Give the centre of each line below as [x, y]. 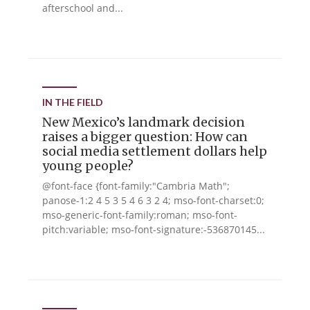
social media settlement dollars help [155, 151]
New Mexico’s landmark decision [144, 122]
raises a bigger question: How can [145, 137]
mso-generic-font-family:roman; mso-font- [140, 215]
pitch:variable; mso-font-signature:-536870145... [154, 229]
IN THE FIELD [73, 102]
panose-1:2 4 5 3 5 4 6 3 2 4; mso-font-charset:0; [154, 200]
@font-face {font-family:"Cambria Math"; [136, 186]
